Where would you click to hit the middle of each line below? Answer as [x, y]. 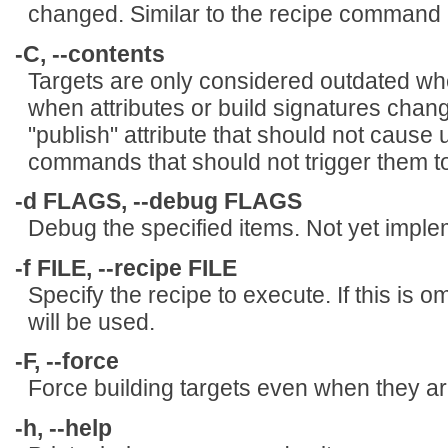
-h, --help [63, 427]
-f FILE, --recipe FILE [126, 267]
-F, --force [67, 361]
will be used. [91, 321]
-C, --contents [90, 53]
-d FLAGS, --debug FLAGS [158, 201]
